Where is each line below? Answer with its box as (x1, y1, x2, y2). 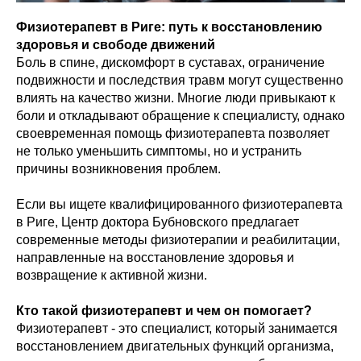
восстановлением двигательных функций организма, (16, 339, 334, 353)
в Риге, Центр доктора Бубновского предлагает (16, 215, 299, 229)
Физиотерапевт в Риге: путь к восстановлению (16, 20, 322, 34)
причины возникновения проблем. (16, 162, 221, 176)
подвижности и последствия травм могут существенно (16, 73, 343, 87)
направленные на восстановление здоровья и (16, 251, 294, 264)
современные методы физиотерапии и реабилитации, (16, 233, 340, 247)
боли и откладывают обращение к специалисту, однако (16, 109, 345, 122)
